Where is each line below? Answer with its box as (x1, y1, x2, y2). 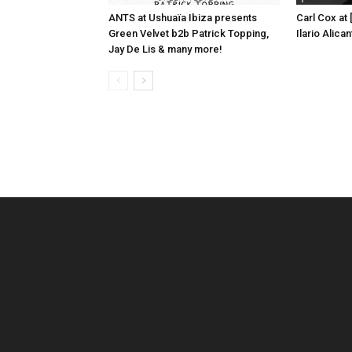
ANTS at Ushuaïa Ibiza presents (108, 11, 257, 24)
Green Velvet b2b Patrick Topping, (108, 27, 269, 39)
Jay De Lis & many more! (108, 42, 222, 55)
